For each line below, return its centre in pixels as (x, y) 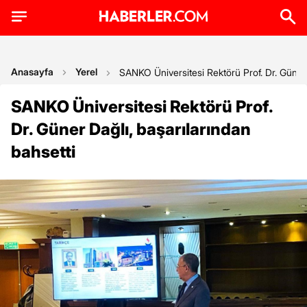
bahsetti (43, 152)
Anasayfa (32, 72)
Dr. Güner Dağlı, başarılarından (131, 129)
